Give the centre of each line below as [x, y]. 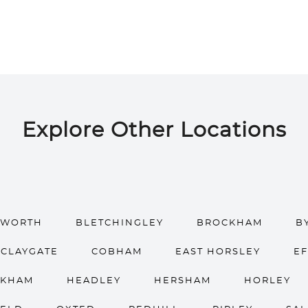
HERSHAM [182, 281]
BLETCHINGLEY [120, 223]
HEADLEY [93, 281]
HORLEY [267, 281]
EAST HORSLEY [218, 252]
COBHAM [117, 252]
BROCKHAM [230, 223]
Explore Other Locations [154, 131]
